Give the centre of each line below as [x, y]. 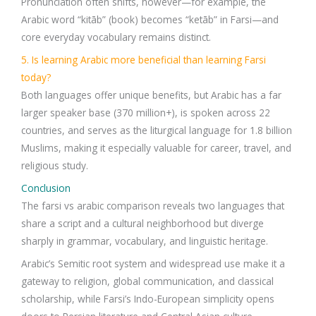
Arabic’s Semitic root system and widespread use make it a [153, 263]
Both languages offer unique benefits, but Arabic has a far [151, 95]
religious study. [55, 166]
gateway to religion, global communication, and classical [147, 281]
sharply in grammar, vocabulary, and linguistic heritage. [145, 241]
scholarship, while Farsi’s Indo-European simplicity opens [148, 298]
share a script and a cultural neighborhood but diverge [142, 224]
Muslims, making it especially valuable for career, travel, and [156, 148]
